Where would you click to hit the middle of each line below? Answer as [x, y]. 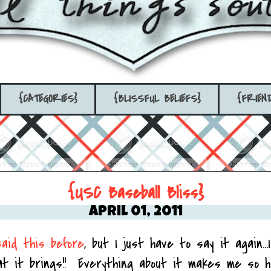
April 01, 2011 [135, 212]
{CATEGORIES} [48, 99]
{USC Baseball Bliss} [135, 193]
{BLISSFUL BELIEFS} [157, 99]
